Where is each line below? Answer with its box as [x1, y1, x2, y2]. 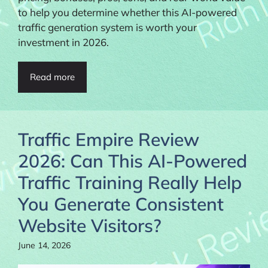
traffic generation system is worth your [18, 20, 197, 33]
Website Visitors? [18, 214, 162, 237]
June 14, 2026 [18, 239, 71, 251]
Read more [30, 71, 75, 83]
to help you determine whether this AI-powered [18, 5, 237, 19]
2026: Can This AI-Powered [18, 149, 247, 172]
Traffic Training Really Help [18, 170, 242, 194]
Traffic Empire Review [18, 127, 199, 151]
